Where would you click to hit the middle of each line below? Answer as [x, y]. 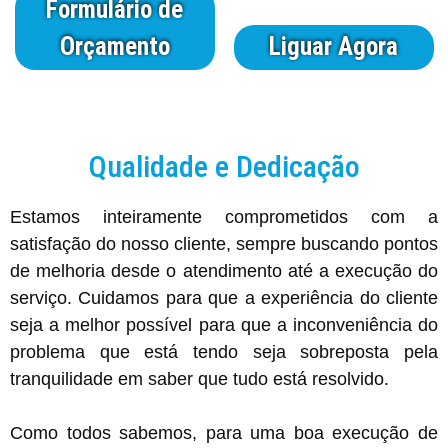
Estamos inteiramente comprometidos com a [224, 216]
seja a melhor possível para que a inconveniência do [224, 324]
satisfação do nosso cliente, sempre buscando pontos [224, 243]
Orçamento [114, 46]
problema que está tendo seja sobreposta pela [224, 351]
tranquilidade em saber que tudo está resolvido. [199, 378]
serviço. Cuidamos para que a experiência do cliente [224, 297]
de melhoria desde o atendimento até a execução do [224, 270]
